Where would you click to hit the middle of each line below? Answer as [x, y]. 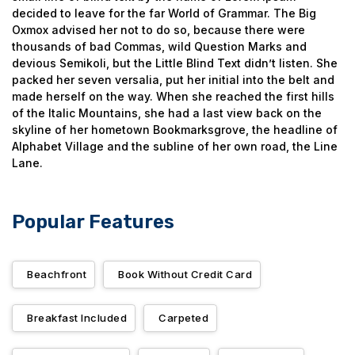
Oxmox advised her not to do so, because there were [158, 30]
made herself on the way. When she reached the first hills [173, 96]
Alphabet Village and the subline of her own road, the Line [175, 146]
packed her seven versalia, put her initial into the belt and [173, 80]
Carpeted [183, 318]
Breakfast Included [77, 318]
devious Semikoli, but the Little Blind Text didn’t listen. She [175, 63]
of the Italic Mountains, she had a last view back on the [167, 113]
